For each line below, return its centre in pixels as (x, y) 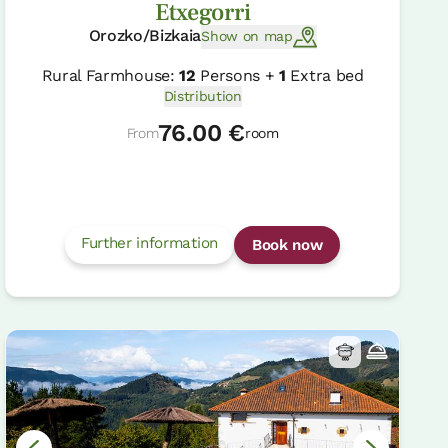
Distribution (202, 95)
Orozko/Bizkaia (145, 35)
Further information (149, 243)
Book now (287, 245)
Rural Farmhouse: (110, 75)
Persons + (237, 75)
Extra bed (324, 75)
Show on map (247, 36)
